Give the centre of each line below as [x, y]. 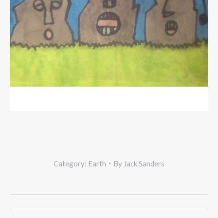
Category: [71, 163]
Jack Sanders [144, 163]
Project [43, 204]
